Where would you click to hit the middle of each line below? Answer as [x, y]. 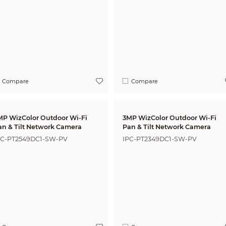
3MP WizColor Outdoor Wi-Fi [170, 118]
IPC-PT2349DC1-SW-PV [160, 139]
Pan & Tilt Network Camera [167, 127]
